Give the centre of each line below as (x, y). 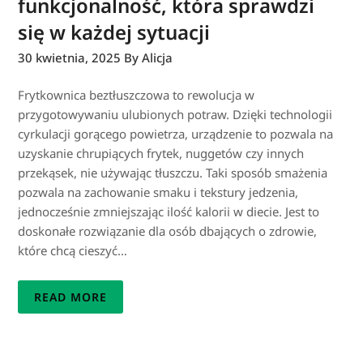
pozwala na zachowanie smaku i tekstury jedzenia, (158, 192)
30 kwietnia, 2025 (70, 57)
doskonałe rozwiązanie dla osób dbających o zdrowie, (168, 231)
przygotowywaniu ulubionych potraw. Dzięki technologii (175, 114)
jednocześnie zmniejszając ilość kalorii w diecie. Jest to (169, 211)
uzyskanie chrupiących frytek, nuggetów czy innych (161, 153)
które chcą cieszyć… (73, 250)
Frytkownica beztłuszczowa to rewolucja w (137, 94)
